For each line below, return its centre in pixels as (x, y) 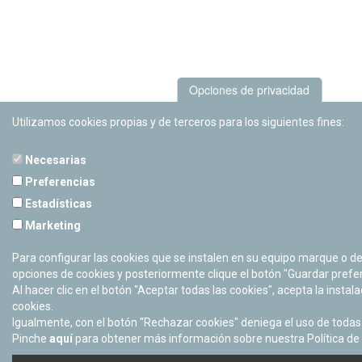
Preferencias (59, 182)
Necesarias (55, 160)
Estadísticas (57, 204)
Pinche (31, 339)
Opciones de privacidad (249, 90)
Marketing (52, 225)
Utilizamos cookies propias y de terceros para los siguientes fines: (178, 122)
